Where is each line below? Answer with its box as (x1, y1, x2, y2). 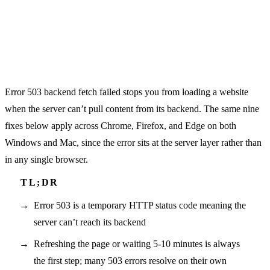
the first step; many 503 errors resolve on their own (34, 255, 227, 266)
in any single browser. (5, 154, 88, 165)
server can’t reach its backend (34, 216, 146, 227)
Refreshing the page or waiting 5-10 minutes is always (34, 238, 240, 249)
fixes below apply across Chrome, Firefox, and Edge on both (5, 120, 236, 131)
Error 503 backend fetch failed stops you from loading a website (5, 86, 248, 97)
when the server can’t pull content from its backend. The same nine (5, 103, 259, 114)
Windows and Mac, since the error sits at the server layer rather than (5, 137, 262, 148)
